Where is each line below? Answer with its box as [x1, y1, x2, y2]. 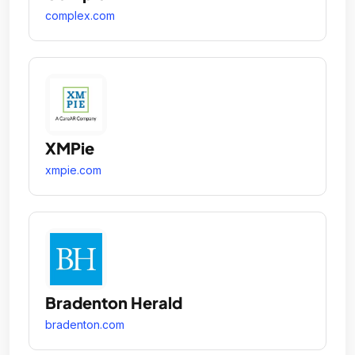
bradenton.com [45, 318, 124, 331]
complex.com [45, 9, 115, 22]
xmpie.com [45, 163, 101, 177]
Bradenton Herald [45, 292, 182, 312]
